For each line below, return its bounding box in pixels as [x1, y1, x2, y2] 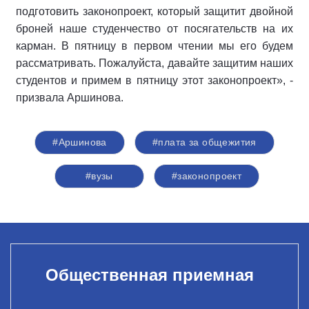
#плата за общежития [152, 137, 257, 148]
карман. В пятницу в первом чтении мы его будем [16, 40, 293, 52]
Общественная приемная [45, 265, 254, 284]
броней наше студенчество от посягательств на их [16, 23, 293, 34]
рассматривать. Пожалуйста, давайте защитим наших [16, 57, 293, 69]
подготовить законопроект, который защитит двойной [16, 6, 293, 17]
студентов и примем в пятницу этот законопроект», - [16, 74, 293, 86]
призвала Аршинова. [16, 92, 123, 103]
